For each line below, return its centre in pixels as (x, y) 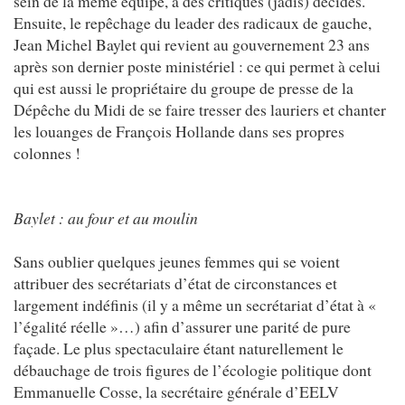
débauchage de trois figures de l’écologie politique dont (193, 369)
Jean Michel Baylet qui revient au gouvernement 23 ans (192, 44)
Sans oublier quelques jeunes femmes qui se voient (177, 261)
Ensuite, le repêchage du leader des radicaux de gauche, (193, 22)
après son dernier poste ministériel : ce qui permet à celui (197, 66)
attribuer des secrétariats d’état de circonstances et (175, 283)
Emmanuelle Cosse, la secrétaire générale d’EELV (176, 391)
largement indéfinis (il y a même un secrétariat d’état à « (195, 304)
